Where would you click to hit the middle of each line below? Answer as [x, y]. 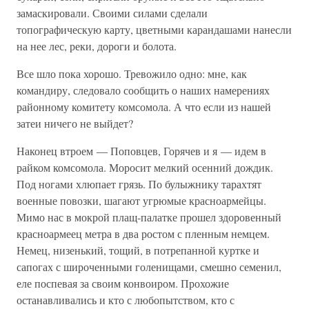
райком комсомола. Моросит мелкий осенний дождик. [145, 167]
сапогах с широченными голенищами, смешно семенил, [149, 267]
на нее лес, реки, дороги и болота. [97, 46]
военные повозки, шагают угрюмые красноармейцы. [141, 200]
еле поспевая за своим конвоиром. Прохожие [123, 283]
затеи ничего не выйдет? [75, 123]
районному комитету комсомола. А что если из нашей [144, 107]
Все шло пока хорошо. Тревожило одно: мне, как [132, 73]
